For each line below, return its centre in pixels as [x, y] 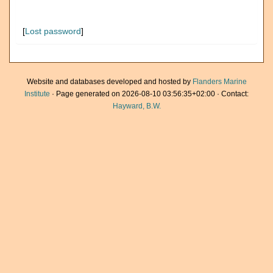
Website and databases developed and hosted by [109, 82]
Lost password [53, 31]
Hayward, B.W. [136, 106]
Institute [37, 94]
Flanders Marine [219, 82]
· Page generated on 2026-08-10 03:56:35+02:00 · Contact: [149, 94]
